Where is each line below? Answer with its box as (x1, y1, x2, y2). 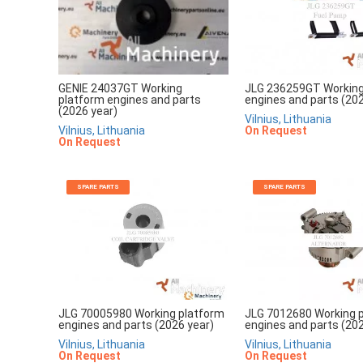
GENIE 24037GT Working (58, 82, 182, 96)
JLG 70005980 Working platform (58, 306, 224, 320)
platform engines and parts (58, 93, 201, 107)
